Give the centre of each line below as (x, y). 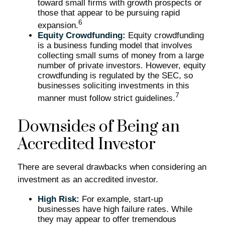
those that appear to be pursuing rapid (109, 13)
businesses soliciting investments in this (114, 85)
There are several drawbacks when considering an (112, 167)
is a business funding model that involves (115, 45)
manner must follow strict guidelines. (106, 98)
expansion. (58, 25)
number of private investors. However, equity (122, 65)
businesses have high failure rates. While (115, 209)
